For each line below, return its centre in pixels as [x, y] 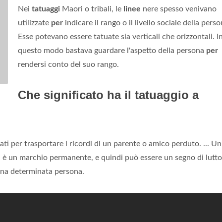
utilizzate [34, 23]
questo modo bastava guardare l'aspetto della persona [112, 51]
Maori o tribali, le [92, 9]
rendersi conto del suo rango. [68, 64]
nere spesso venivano [179, 9]
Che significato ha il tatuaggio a [108, 95]
